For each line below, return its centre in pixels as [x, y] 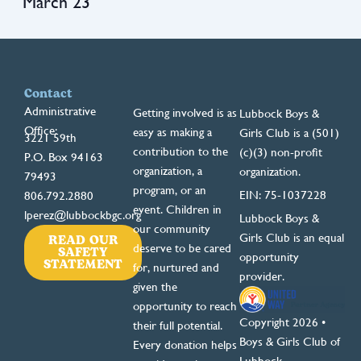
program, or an [170, 191]
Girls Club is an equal [291, 238]
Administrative [60, 112]
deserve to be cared [183, 249]
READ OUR [83, 241]
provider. [261, 277]
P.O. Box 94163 [64, 157]
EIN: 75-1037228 [282, 195]
